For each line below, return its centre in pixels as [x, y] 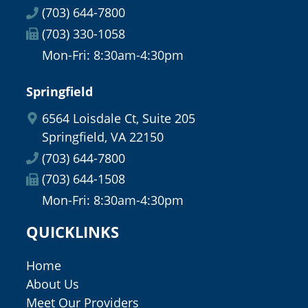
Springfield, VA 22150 [102, 136]
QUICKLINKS [73, 232]
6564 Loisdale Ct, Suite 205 [118, 118]
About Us [53, 284]
